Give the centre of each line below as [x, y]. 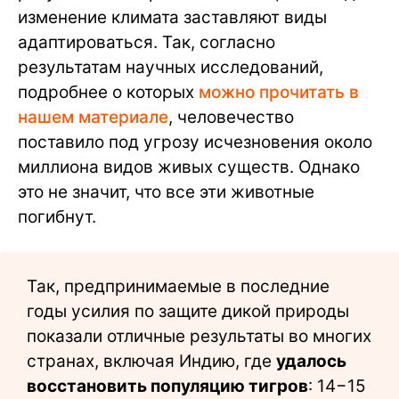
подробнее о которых [108, 93]
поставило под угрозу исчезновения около [195, 142]
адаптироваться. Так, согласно [147, 43]
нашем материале [93, 118]
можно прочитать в [279, 93]
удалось [311, 362]
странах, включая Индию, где [151, 362]
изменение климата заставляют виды [172, 18]
